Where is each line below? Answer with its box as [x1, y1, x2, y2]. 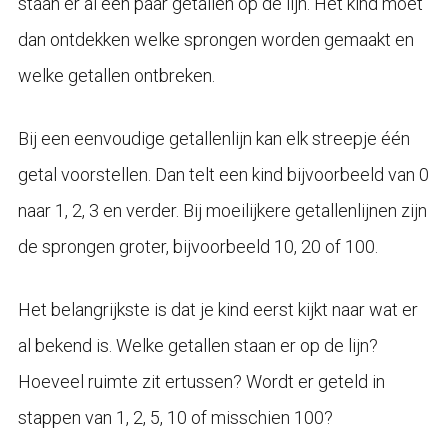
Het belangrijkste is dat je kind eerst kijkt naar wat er [17, 298, 418, 320]
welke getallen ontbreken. [17, 64, 215, 86]
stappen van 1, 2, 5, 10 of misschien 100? [17, 406, 333, 428]
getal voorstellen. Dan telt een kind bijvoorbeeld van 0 [17, 163, 429, 185]
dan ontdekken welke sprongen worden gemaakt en [17, 28, 414, 50]
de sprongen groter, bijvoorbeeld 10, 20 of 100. [17, 235, 378, 257]
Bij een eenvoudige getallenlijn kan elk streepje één [17, 127, 410, 149]
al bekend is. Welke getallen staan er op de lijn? [17, 334, 378, 356]
